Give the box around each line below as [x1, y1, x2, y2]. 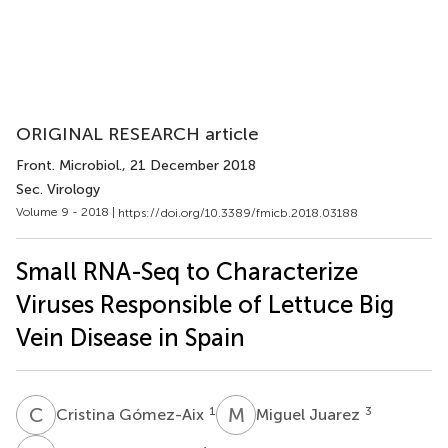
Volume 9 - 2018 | [16, 205, 118, 219]
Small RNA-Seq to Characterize [16, 256, 358, 286]
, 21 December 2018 [122, 157, 256, 174]
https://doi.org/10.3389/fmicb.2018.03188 [118, 205, 358, 220]
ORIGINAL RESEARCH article [16, 123, 259, 145]
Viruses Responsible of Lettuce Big [16, 289, 394, 319]
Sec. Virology [16, 181, 100, 198]
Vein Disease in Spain [16, 322, 245, 352]
